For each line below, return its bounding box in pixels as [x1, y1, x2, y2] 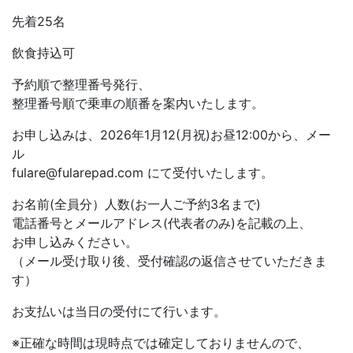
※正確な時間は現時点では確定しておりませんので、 [12, 335, 310, 351]
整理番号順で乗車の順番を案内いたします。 [12, 95, 264, 112]
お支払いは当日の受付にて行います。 [12, 303, 226, 320]
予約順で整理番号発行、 [12, 76, 150, 93]
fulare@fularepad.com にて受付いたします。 [12, 165, 273, 181]
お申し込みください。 [12, 234, 138, 251]
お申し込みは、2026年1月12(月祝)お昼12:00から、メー [12, 127, 331, 143]
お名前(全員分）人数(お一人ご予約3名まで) [12, 196, 261, 213]
